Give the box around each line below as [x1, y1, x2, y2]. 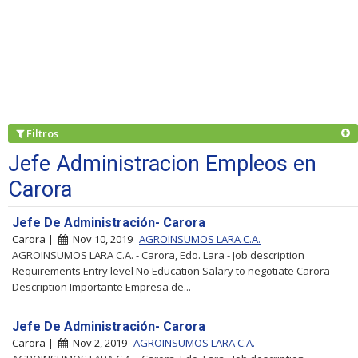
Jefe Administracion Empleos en [8, 150, 316, 177]
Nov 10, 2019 [68, 231, 135, 246]
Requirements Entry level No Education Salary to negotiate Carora [12, 263, 330, 278]
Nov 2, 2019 [68, 335, 129, 350]
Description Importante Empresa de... [12, 279, 191, 294]
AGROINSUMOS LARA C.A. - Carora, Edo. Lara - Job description [12, 247, 304, 262]
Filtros [24, 125, 63, 141]
